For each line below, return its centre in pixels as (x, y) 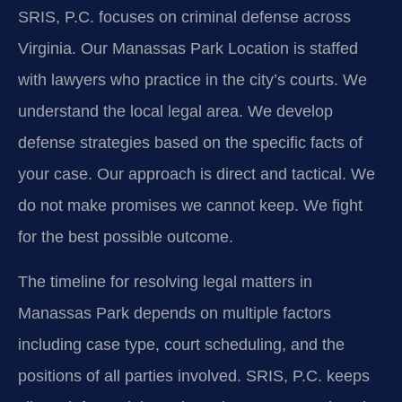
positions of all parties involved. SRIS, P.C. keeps (194, 376)
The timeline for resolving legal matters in (165, 281)
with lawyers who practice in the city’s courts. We (192, 80)
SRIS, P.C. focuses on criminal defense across (184, 17)
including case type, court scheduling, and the (181, 344)
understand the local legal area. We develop (175, 112)
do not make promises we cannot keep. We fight (190, 206)
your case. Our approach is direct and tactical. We (197, 175)
